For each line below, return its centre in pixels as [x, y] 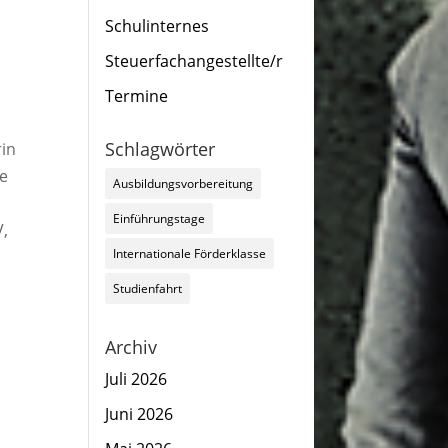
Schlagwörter [159, 149]
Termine [136, 96]
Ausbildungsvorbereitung [182, 183]
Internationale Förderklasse [189, 253]
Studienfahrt [147, 288]
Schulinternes [156, 26]
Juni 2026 [138, 414]
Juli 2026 [135, 379]
